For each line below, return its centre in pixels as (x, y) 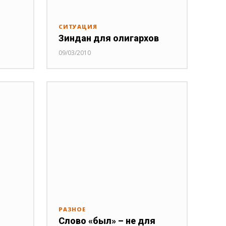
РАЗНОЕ (72, 209)
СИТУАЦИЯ (78, 26)
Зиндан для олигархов (109, 38)
